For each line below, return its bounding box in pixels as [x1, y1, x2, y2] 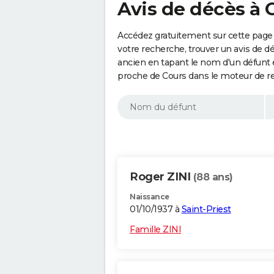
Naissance [130, 192, 169, 202]
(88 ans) [193, 171, 233, 183]
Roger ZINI [130, 170, 193, 184]
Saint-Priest [181, 204, 231, 215]
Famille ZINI [130, 224, 181, 235]
